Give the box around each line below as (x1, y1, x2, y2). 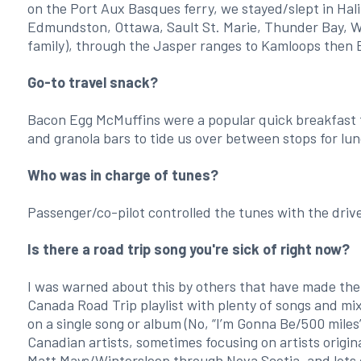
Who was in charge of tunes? (27, 166, 218, 184)
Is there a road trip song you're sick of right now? (27, 240, 350, 258)
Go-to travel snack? (27, 73, 158, 91)
